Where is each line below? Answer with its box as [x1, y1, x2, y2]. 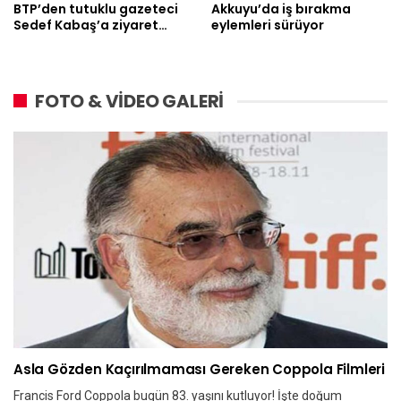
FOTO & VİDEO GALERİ [35, 88, 225, 114]
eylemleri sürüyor [211, 15, 324, 34]
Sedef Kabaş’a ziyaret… [13, 15, 167, 34]
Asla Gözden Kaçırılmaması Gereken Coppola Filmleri [13, 359, 385, 379]
